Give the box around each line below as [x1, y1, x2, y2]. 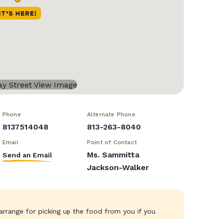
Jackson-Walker [88, 163, 150, 173]
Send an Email [2, 151, 52, 159]
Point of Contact [88, 139, 138, 146]
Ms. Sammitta [88, 150, 140, 160]
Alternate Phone [88, 111, 136, 118]
